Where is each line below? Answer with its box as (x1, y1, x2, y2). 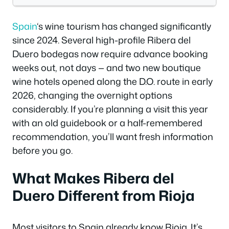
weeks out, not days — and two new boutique (12, 61, 201, 74)
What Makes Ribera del (12, 167, 174, 188)
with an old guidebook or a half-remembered (12, 116, 202, 129)
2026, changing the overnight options (12, 88, 172, 102)
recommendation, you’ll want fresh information (12, 130, 213, 143)
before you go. (12, 144, 73, 157)
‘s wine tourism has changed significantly (37, 19, 211, 33)
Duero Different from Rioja (12, 185, 195, 205)
